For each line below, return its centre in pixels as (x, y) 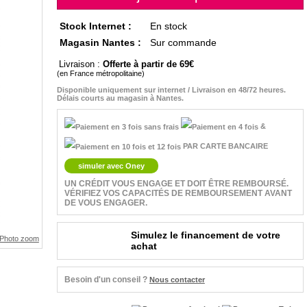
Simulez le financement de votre (205, 235)
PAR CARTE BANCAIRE (224, 146)
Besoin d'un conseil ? (106, 280)
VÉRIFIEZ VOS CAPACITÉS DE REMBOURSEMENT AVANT (178, 194)
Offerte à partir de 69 (148, 64)
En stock (168, 26)
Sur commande (182, 42)
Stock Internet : (96, 26)
